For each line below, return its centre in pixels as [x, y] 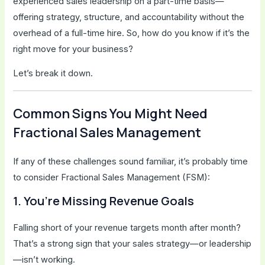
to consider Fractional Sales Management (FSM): [112, 177]
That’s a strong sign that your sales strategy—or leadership [132, 244]
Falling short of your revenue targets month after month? [127, 228]
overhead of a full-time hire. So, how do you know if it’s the [132, 33]
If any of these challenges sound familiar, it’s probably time [131, 161]
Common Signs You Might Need [111, 113]
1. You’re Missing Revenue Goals [104, 201]
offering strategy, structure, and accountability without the [129, 17]
